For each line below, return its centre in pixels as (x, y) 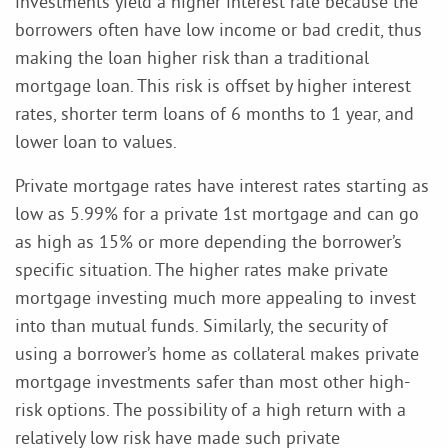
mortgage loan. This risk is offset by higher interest (213, 85)
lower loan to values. (96, 141)
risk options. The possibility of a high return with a (210, 409)
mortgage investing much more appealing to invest (215, 297)
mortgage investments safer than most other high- (212, 381)
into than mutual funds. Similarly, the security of (201, 325)
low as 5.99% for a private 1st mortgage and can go (217, 213)
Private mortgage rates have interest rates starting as (222, 185)
